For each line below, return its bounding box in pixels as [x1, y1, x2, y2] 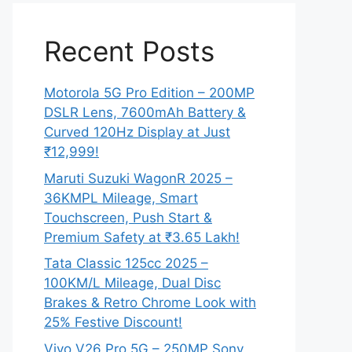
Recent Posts [44, 35, 214, 68]
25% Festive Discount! [44, 314, 182, 330]
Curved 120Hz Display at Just [44, 124, 230, 140]
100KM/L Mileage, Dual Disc [44, 275, 221, 291]
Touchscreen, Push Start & [44, 209, 212, 225]
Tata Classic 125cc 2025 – [44, 255, 208, 271]
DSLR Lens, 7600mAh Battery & [44, 104, 246, 120]
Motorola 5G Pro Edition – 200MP [44, 85, 255, 101]
